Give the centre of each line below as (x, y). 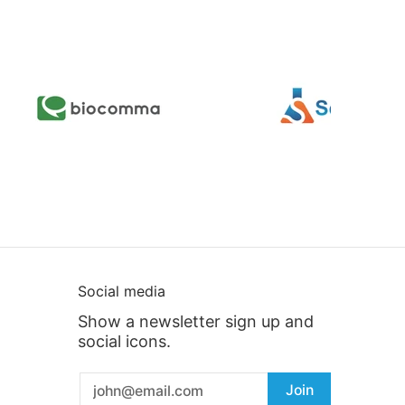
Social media (122, 292)
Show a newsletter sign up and (196, 322)
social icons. (124, 342)
